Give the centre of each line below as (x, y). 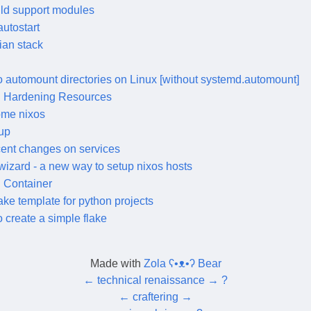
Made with (117, 263)
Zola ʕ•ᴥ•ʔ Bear (182, 263)
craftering (155, 296)
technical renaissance (151, 280)
